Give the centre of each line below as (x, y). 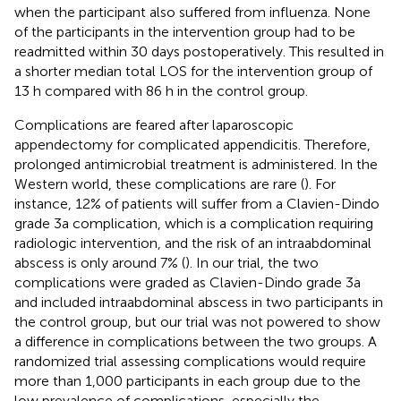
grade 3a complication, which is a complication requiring (194, 223)
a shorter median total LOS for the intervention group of (193, 71)
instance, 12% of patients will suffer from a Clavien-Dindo (197, 203)
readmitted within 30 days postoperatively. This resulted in (199, 51)
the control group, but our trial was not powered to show (197, 321)
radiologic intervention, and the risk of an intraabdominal (193, 243)
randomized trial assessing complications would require (190, 361)
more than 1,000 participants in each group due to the (188, 380)
